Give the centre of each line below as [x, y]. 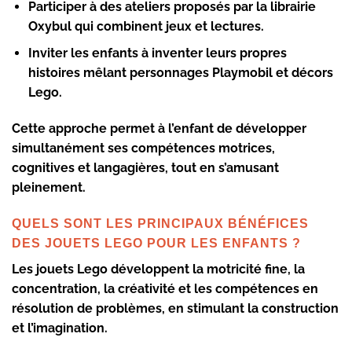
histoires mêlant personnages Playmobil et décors [180, 73]
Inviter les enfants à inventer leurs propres [157, 53]
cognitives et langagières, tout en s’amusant [145, 168]
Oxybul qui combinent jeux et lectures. [146, 26]
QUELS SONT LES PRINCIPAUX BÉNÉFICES [160, 223]
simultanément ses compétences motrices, [143, 148]
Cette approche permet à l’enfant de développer [159, 129]
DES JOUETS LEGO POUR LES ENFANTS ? [156, 243]
